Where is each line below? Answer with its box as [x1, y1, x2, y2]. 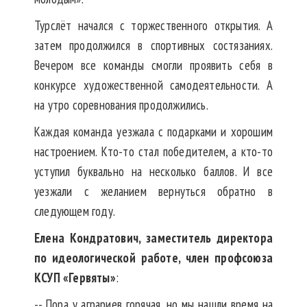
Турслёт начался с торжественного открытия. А [34, 17, 273, 34]
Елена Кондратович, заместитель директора [34, 230, 273, 247]
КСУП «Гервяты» [34, 269, 116, 286]
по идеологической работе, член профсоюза [34, 249, 273, 267]
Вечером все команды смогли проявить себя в [34, 57, 273, 74]
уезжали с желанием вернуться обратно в [34, 183, 273, 200]
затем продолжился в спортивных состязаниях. [34, 37, 273, 54]
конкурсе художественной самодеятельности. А [34, 77, 273, 94]
